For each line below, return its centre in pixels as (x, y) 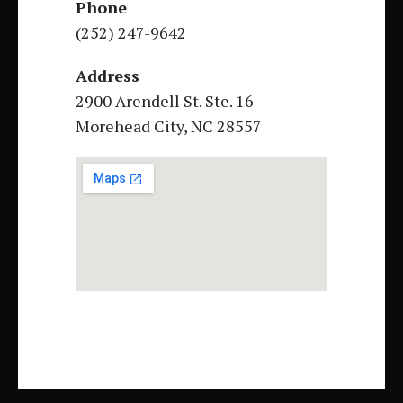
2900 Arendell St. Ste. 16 (165, 101)
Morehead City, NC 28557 (169, 126)
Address (107, 76)
